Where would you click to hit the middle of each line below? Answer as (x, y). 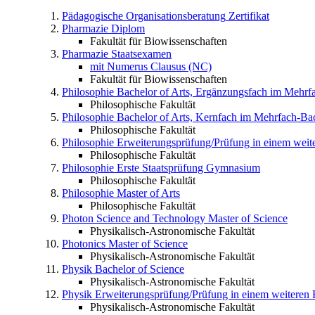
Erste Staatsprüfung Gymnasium (188, 168)
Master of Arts (148, 193)
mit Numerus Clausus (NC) (151, 67)
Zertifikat (249, 16)
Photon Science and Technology (134, 219)
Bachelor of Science (140, 269)
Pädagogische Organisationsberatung (144, 16)
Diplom (128, 29)
